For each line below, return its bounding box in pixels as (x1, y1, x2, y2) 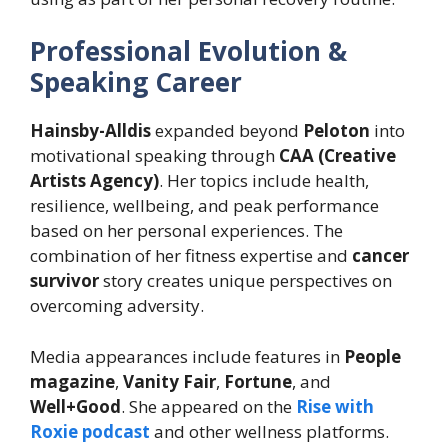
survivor (30, 269, 99, 293)
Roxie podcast (30, 419, 150, 443)
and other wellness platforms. (154, 419, 389, 443)
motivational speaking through (30, 144, 279, 168)
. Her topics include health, (159, 169, 369, 193)
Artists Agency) (30, 169, 159, 193)
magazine (30, 369, 115, 393)
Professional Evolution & (30, 33, 347, 70)
